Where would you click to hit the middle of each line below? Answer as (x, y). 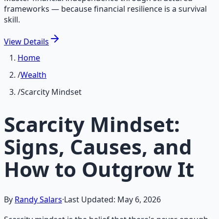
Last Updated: (91, 199)
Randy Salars (38, 199)
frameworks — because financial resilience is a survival (105, 9)
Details (36, 42)
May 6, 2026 (139, 199)
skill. (12, 20)
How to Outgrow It (99, 169)
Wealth (33, 75)
